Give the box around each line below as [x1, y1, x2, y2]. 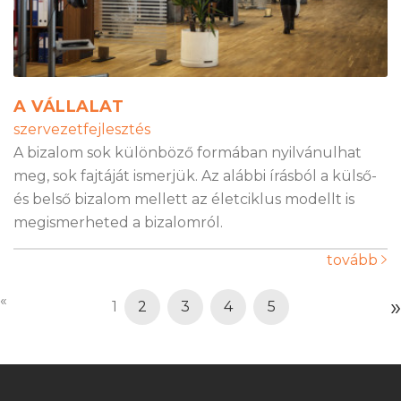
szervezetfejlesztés [13, 121, 150, 139]
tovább [327, 252, 381, 269]
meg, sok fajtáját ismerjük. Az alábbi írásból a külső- [13, 167, 377, 185]
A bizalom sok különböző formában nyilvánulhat [13, 144, 362, 162]
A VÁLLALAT [13, 97, 124, 117]
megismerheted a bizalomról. [13, 214, 223, 232]
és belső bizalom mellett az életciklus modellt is [13, 191, 354, 209]
